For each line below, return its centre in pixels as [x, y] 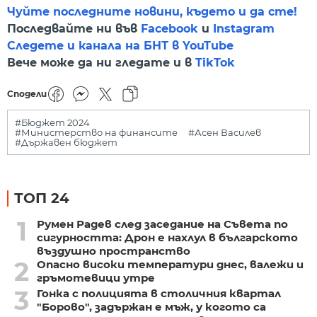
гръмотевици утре [96, 278]
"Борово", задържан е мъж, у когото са [151, 307]
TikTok [215, 62]
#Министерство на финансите [96, 133]
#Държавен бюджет [66, 143]
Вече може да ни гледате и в [101, 62]
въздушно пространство [113, 251]
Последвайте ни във [74, 28]
